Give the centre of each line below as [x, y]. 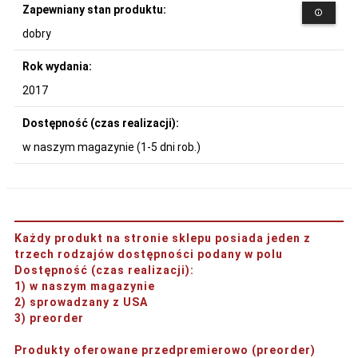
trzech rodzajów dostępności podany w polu [149, 254]
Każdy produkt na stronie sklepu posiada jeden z [163, 238]
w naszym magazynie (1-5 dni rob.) [111, 147]
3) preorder [49, 318]
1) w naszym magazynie [85, 286]
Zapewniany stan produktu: [95, 9]
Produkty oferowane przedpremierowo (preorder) [165, 350]
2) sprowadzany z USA [81, 302]
